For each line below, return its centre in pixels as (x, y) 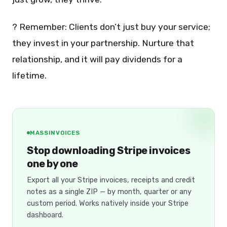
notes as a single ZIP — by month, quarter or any (109, 192)
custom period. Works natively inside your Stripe (108, 203)
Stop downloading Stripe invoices (109, 150)
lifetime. (29, 75)
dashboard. (45, 215)
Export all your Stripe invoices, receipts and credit (111, 180)
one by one (52, 164)
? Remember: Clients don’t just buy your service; (111, 27)
